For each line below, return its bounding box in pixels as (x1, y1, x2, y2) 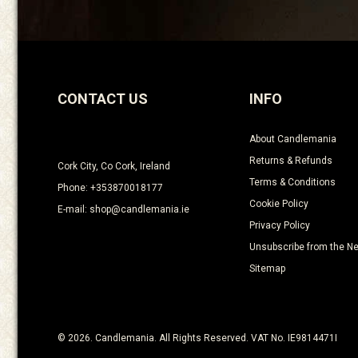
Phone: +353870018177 (58, 182, 163, 194)
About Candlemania (249, 133, 336, 145)
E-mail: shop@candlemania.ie (58, 204, 189, 216)
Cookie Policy (249, 198, 308, 210)
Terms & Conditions (249, 177, 336, 189)
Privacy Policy (249, 220, 310, 232)
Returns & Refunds (249, 155, 332, 167)
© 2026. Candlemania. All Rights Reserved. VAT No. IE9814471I (58, 332, 337, 344)
